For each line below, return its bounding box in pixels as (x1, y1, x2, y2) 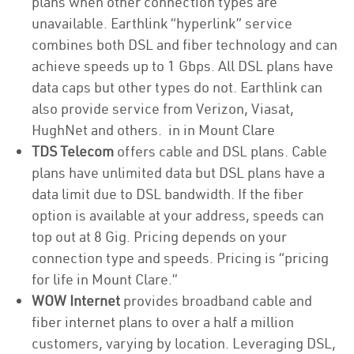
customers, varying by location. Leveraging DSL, (32, 334, 336, 352)
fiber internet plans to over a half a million (32, 313, 294, 331)
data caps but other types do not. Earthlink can (32, 78, 322, 96)
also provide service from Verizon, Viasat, (32, 100, 294, 118)
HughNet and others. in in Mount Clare (32, 121, 275, 139)
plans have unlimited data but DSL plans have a (32, 164, 325, 182)
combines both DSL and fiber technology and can (32, 36, 337, 54)
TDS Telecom (32, 142, 114, 160)
